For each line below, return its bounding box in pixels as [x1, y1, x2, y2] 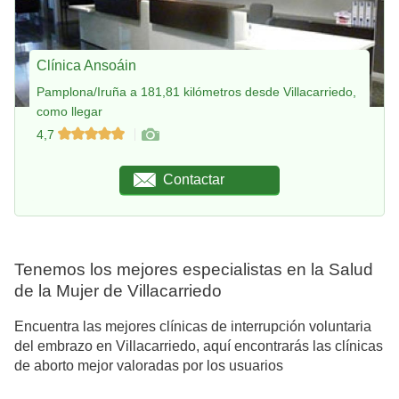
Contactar [163, 171, 225, 187]
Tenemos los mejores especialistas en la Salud [14, 259, 373, 279]
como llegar [37, 103, 102, 118]
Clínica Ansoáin [37, 57, 136, 73]
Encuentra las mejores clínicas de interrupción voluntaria [14, 318, 371, 334]
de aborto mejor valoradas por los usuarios [14, 357, 283, 373]
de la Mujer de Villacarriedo [14, 281, 222, 300]
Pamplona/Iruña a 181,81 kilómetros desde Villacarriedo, [37, 84, 356, 99]
